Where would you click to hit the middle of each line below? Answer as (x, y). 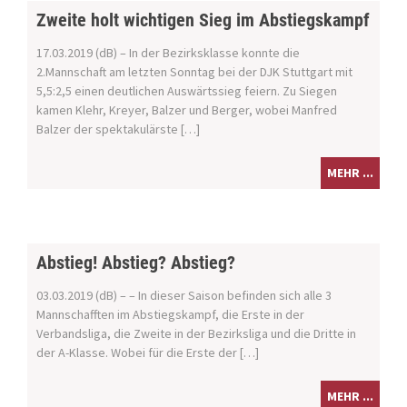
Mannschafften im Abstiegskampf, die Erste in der (170, 315)
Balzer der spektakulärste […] (118, 129)
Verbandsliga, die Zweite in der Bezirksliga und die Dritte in (196, 334)
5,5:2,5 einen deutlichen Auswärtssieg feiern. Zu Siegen (187, 91)
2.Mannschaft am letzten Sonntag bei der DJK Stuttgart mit (194, 72)
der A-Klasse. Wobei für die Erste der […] (148, 353)
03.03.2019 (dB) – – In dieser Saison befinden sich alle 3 (184, 296)
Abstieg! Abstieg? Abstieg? (136, 263)
